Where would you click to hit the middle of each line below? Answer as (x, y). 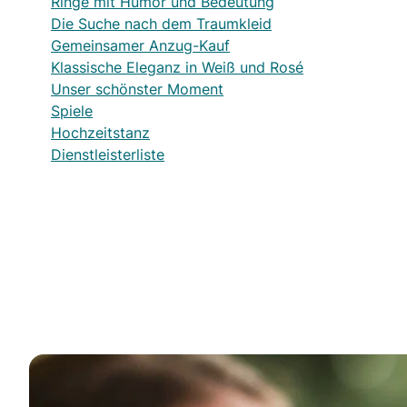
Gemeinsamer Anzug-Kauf (140, 45)
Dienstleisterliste (108, 154)
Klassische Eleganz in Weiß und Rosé (177, 67)
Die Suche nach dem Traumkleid (161, 23)
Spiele (72, 110)
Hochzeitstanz (100, 132)
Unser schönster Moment (137, 89)
